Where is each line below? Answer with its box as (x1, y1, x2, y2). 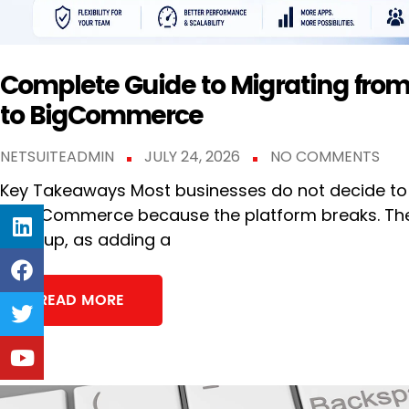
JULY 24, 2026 (144, 146, 244, 168)
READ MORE (38, 288, 124, 313)
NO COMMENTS (270, 146, 380, 168)
